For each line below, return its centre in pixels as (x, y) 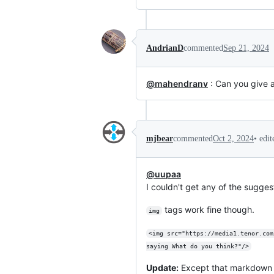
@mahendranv (177, 83)
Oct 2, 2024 (233, 138)
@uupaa (164, 174)
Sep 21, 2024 (246, 48)
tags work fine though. (208, 210)
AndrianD (165, 48)
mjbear (160, 138)
